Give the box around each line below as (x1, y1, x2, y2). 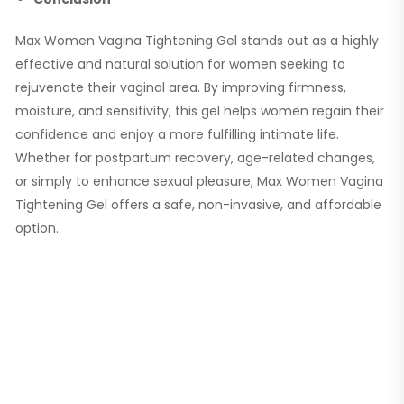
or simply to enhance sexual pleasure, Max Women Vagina (15, 171, 383, 190)
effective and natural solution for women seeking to (15, 54, 345, 73)
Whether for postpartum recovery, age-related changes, (15, 148, 375, 167)
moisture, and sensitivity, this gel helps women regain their (15, 101, 384, 120)
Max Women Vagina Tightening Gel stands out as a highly (15, 31, 379, 50)
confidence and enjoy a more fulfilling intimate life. (15, 124, 339, 143)
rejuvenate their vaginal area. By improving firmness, (15, 78, 346, 96)
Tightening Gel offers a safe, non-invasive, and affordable (15, 195, 381, 214)
